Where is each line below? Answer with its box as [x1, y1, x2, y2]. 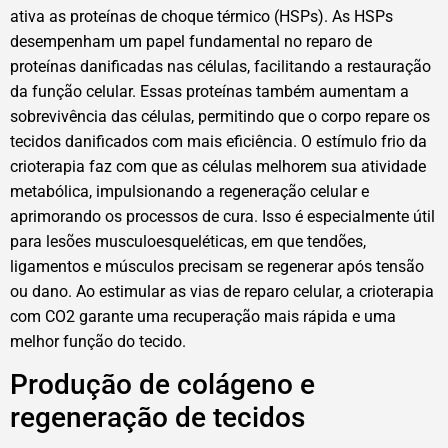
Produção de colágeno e [10, 368, 315, 402]
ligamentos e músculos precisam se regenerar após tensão [10, 256, 424, 276]
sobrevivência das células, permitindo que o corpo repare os [10, 106, 430, 126]
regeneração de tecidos [10, 401, 305, 435]
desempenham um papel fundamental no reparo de [10, 31, 372, 51]
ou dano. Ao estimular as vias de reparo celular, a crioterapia [10, 281, 434, 301]
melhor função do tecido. [10, 331, 186, 351]
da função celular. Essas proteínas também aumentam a [10, 81, 409, 101]
